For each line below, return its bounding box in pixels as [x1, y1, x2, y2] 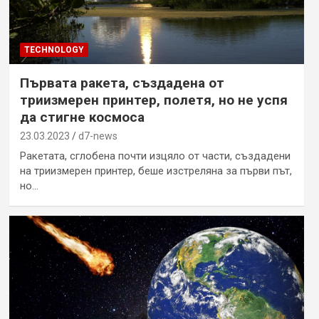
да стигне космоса [19, 108, 145, 125]
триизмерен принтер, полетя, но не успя [19, 91, 288, 108]
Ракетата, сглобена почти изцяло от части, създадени [19, 149, 291, 162]
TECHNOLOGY [23, 44, 84, 55]
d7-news [78, 130, 117, 142]
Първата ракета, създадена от [19, 74, 224, 91]
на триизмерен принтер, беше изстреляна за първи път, [19, 164, 292, 177]
